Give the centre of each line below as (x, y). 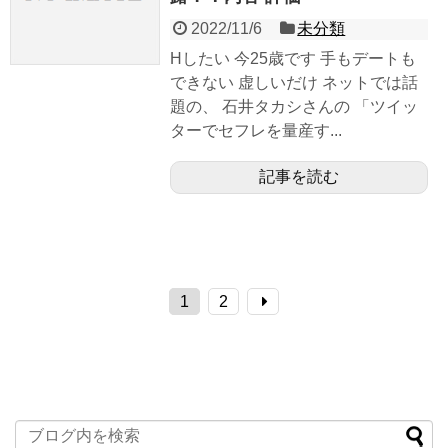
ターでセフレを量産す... (256, 130)
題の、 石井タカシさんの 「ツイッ (294, 106)
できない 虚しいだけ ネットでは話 (294, 82)
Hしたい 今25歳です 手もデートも (293, 58)
